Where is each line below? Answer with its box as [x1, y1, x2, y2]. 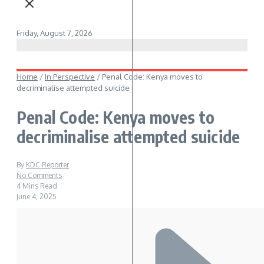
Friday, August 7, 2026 [16, 28, 93, 38]
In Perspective [45, 72, 95, 81]
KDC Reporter [26, 160, 69, 170]
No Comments [16, 171, 62, 180]
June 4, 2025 [16, 192, 57, 202]
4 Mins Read [16, 181, 57, 191]
